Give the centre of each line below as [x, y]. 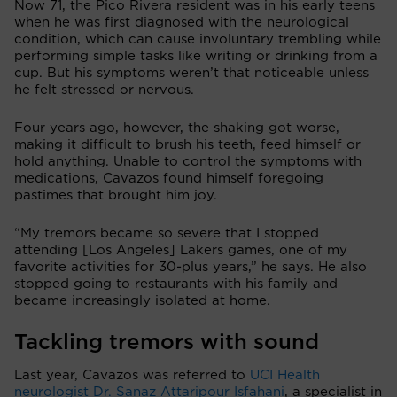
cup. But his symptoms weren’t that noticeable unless [191, 73]
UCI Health [285, 375]
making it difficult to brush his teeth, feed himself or [187, 144]
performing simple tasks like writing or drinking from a [196, 56]
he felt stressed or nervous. [104, 90]
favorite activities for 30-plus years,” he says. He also [191, 267]
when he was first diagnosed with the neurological [182, 22]
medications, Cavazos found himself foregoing [169, 178]
